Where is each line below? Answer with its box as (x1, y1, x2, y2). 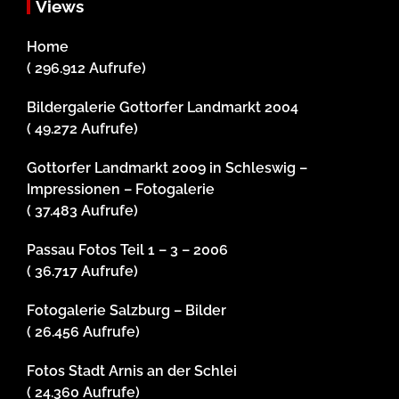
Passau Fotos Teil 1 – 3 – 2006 (27, 241, 228, 259)
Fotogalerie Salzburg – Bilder (27, 302, 226, 320)
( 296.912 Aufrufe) (27, 60, 146, 77)
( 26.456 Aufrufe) (27, 323, 140, 341)
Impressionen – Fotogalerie (27, 181, 215, 199)
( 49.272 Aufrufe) (27, 120, 138, 138)
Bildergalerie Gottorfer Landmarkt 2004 (27, 99, 298, 117)
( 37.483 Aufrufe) (27, 202, 138, 220)
